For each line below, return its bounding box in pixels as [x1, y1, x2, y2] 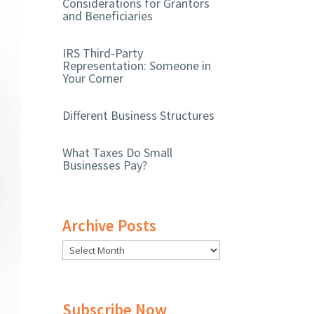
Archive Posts [62, 214, 157, 235]
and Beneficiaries [62, 8, 153, 25]
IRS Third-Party [62, 45, 144, 62]
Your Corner [62, 70, 124, 87]
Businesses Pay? [62, 157, 148, 174]
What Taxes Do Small [62, 144, 173, 161]
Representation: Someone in [62, 57, 212, 74]
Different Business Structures [62, 107, 215, 124]
